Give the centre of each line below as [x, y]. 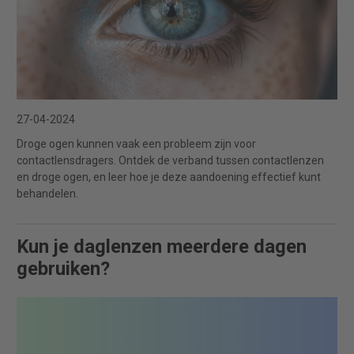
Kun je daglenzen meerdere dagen [162, 246]
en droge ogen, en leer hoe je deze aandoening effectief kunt [169, 177]
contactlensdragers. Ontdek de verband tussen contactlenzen [170, 160]
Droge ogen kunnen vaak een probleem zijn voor [136, 143]
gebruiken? [63, 268]
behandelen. [47, 193]
